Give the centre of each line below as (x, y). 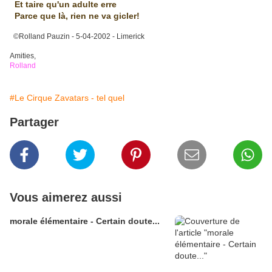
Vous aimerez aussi (66, 197)
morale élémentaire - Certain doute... (85, 221)
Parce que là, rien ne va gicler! (75, 16)
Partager (34, 122)
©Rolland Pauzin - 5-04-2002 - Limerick (77, 36)
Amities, (23, 56)
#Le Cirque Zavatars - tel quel (67, 98)
